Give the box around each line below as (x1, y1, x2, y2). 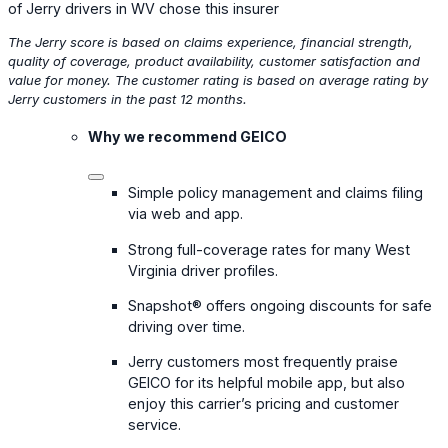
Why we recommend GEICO (88, 128, 287, 146)
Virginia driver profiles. (128, 261, 278, 279)
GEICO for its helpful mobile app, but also (128, 373, 405, 391)
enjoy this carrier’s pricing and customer (128, 394, 399, 412)
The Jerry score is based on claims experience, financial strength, (8, 33, 413, 50)
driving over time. (128, 317, 245, 335)
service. (128, 415, 181, 433)
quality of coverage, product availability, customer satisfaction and (8, 52, 420, 69)
